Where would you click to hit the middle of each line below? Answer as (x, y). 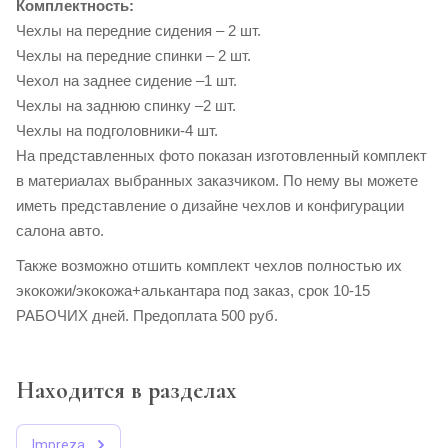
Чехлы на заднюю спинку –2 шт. (126, 106)
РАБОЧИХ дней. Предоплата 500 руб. (147, 316)
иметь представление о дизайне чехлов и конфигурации (210, 206)
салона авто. (60, 231)
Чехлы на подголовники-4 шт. (117, 131)
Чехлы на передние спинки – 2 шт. (133, 56)
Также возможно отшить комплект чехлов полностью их (209, 266)
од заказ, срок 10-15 (301, 291)
